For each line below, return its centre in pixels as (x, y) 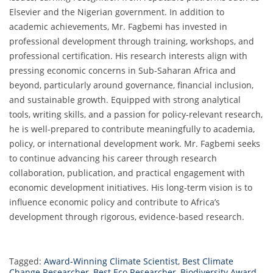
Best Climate (208, 261)
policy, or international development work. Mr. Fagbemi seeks (135, 144)
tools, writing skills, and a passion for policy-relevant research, (136, 115)
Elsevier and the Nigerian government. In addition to (117, 12)
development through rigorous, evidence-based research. (127, 217)
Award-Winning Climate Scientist (111, 261)
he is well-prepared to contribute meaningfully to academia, (132, 129)
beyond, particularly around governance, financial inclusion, (131, 85)
